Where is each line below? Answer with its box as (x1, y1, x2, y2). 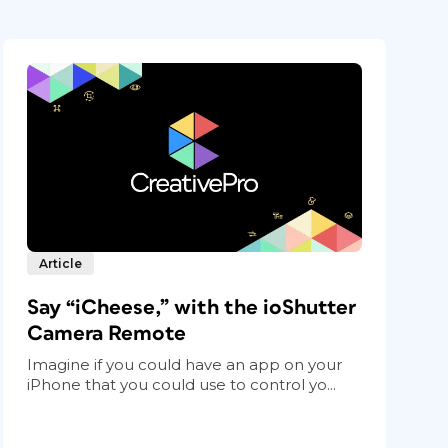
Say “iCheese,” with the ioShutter (27, 296, 357, 318)
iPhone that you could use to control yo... (27, 374, 337, 394)
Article (39, 255, 83, 271)
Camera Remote (27, 322, 187, 344)
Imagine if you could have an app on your (27, 354, 343, 374)
